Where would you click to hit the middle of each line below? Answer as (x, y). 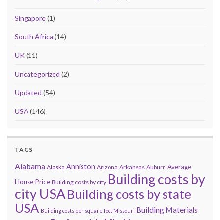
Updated (28, 92)
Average (179, 167)
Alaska (56, 167)
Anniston (81, 166)
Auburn (156, 167)
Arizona (107, 167)
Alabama (30, 166)
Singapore (30, 18)
